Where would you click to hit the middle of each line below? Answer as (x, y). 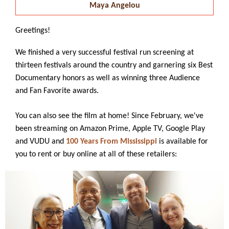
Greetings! (33, 31)
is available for (184, 142)
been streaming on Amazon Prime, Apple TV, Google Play (110, 129)
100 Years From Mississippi (111, 142)
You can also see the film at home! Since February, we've (109, 116)
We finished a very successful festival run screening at (105, 53)
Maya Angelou (114, 6)
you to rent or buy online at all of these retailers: (96, 154)
